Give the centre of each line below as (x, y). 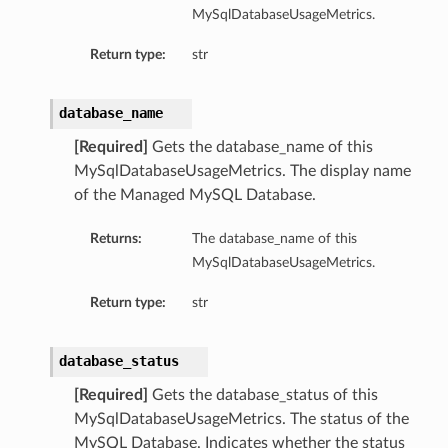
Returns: (115, 239)
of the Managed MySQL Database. (194, 195)
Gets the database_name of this (260, 147)
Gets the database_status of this (262, 395)
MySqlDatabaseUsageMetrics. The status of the (241, 419)
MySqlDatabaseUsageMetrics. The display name (242, 171)
